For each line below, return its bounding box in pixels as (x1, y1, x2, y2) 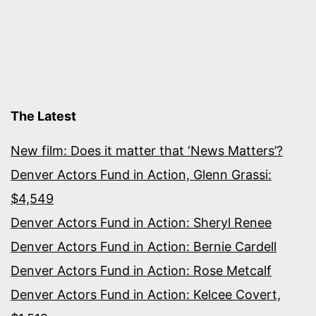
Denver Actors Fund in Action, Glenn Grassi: (11, 167, 272, 182)
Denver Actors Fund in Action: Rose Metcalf (11, 263, 272, 278)
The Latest (11, 109, 76, 123)
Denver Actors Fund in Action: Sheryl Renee (11, 215, 272, 230)
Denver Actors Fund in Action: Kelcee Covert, (11, 287, 281, 302)
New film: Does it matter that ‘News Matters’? (11, 143, 283, 158)
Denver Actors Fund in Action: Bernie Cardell (11, 239, 276, 254)
